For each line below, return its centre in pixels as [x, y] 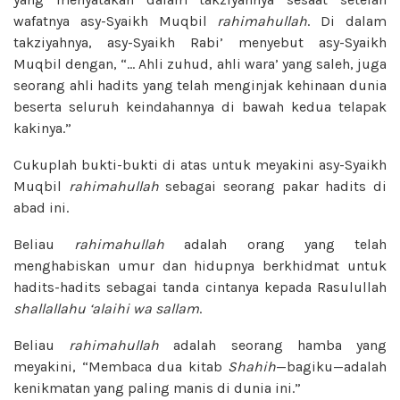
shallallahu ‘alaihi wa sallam [106, 308]
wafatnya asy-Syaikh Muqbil [116, 21]
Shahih [252, 366]
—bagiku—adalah [331, 366]
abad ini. [41, 207]
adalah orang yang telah [276, 244]
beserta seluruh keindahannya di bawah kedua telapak [200, 106]
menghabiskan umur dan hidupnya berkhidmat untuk [200, 265]
